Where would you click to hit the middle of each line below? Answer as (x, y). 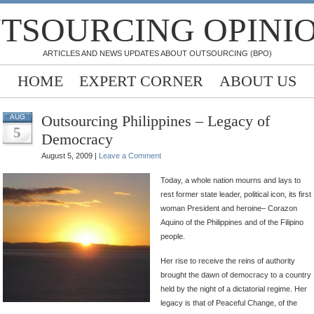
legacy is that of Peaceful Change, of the (229, 303)
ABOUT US (258, 81)
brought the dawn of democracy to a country (236, 275)
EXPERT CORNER (141, 81)
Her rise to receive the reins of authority (228, 261)
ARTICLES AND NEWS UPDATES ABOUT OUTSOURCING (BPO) (157, 53)
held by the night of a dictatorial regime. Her (234, 289)
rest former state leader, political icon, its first (236, 194)
